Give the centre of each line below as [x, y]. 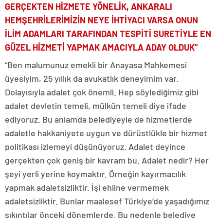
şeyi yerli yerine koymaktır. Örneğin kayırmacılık [95, 174]
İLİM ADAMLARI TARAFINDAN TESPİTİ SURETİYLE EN [108, 34]
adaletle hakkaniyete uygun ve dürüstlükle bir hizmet [106, 133]
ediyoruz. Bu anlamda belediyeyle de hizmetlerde [99, 119]
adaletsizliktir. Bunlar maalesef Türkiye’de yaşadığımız [107, 201]
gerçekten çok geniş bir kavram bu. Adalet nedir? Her [107, 160]
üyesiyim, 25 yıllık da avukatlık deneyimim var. [92, 78]
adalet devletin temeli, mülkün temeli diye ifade [96, 106]
